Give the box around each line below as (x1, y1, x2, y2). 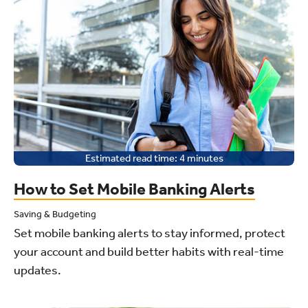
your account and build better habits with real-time (14, 243, 284, 259)
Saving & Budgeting (14, 208, 96, 220)
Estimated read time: (85, 151, 177, 164)
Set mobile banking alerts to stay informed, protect (14, 225, 285, 241)
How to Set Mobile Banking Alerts (14, 179, 255, 199)
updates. (14, 262, 61, 278)
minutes (186, 151, 223, 164)
